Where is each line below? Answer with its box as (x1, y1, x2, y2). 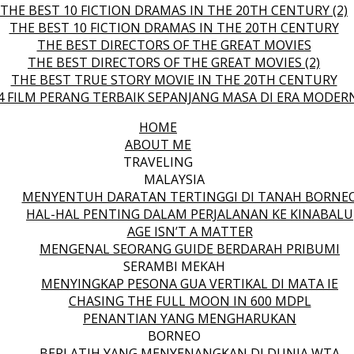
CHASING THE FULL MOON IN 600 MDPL (68, 292, 311, 310)
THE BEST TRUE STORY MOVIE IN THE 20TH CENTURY (10, 71, 337, 88)
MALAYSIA (143, 171, 205, 188)
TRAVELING (123, 153, 193, 171)
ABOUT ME (125, 136, 191, 153)
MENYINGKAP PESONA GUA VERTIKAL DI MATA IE (41, 275, 338, 292)
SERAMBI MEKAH (122, 258, 225, 275)
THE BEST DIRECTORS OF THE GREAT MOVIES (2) (28, 54, 320, 71)
